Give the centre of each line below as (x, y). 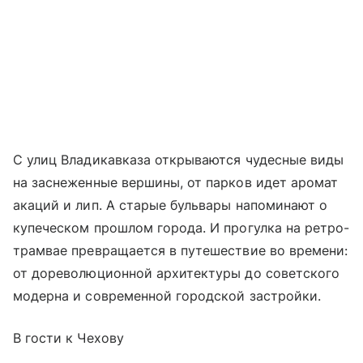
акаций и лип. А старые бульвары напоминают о (171, 205)
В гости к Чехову (68, 338)
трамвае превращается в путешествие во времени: (181, 251)
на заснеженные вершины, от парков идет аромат (176, 183)
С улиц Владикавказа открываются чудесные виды (179, 160)
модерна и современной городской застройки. (167, 296)
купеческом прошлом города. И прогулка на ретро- (181, 228)
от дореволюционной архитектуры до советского (177, 273)
